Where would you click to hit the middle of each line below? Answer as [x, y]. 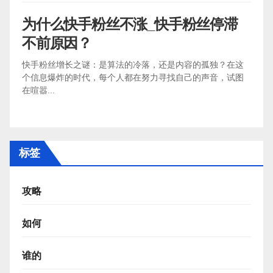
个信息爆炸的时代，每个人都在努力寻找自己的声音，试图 [133, 77]
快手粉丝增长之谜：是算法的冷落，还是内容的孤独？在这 [133, 64]
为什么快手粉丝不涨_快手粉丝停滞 [130, 24]
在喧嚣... [38, 90]
